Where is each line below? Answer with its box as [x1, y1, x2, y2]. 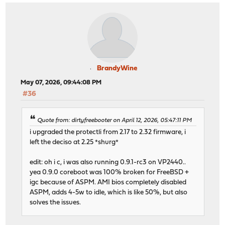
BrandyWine [97, 64, 137, 72]
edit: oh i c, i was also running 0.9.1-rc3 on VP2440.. [30, 159, 186, 166]
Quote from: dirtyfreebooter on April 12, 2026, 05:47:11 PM [37, 118, 192, 124]
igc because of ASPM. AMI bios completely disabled [30, 179, 187, 186]
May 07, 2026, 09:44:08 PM [21, 79, 102, 86]
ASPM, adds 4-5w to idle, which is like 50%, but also [30, 189, 188, 196]
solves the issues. [30, 199, 81, 206]
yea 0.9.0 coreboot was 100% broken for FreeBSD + [30, 169, 189, 176]
